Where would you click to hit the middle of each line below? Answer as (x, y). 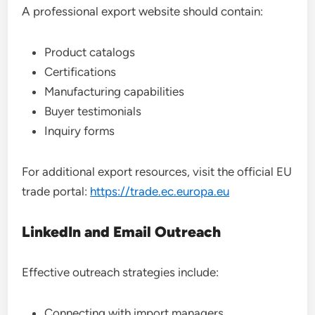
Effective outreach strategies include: (121, 272)
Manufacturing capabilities (115, 91)
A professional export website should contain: (143, 11)
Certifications (81, 72)
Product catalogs (90, 52)
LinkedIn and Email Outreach (122, 232)
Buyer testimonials (93, 111)
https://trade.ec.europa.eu (160, 191)
